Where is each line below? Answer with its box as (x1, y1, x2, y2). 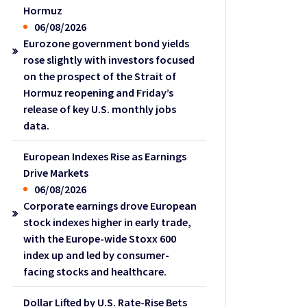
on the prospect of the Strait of (23, 69, 177, 83)
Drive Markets (23, 165, 89, 180)
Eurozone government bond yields (23, 36, 190, 50)
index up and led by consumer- (23, 247, 170, 262)
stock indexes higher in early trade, (23, 214, 192, 229)
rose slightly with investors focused (23, 52, 195, 66)
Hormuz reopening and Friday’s (23, 85, 174, 99)
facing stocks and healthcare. (23, 264, 167, 278)
